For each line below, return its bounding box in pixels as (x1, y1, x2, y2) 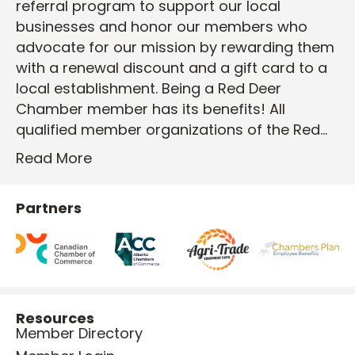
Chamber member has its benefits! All (16, 98, 285, 119)
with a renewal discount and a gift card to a (16, 57, 327, 78)
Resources (16, 307, 94, 328)
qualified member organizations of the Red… (16, 119, 327, 139)
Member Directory (16, 323, 143, 343)
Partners (16, 197, 82, 218)
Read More (16, 147, 92, 168)
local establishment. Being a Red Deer (16, 78, 281, 98)
